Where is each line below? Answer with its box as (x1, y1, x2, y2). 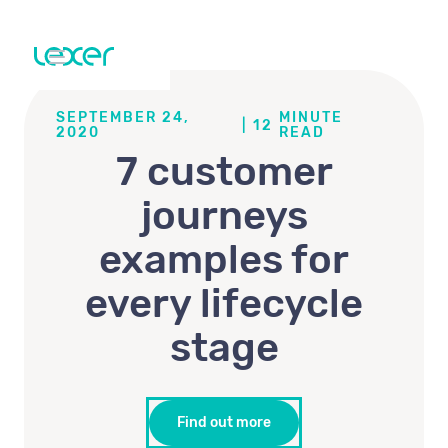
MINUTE (278, 109, 343, 126)
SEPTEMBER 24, (56, 109, 190, 126)
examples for (99, 236, 349, 283)
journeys (140, 192, 308, 239)
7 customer (115, 148, 333, 195)
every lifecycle (85, 280, 363, 327)
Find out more (177, 414, 271, 431)
